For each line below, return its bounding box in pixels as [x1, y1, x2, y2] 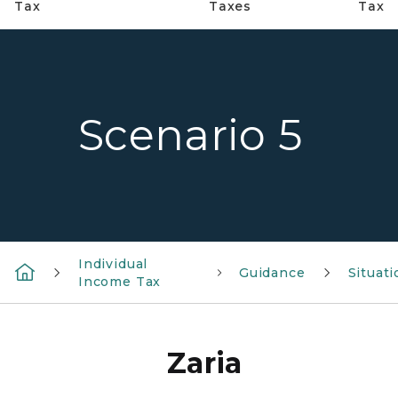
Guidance [238, 265, 306, 281]
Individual [78, 256, 148, 272]
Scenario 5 [78, 108, 302, 161]
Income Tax [78, 274, 162, 290]
